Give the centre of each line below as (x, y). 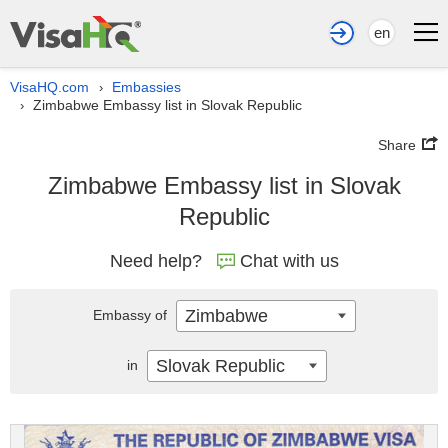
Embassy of (131, 315)
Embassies (146, 87)
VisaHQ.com (49, 87)
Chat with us (289, 261)
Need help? (155, 261)
